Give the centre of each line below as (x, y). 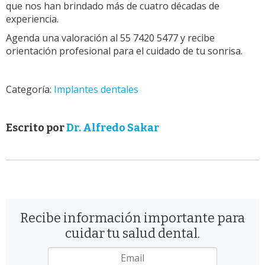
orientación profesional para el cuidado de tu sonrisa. (124, 51)
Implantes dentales (96, 89)
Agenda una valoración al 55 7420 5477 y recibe (110, 38)
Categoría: (30, 89)
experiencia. (32, 19)
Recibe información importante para (132, 218)
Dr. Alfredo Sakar (113, 127)
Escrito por (36, 127)
